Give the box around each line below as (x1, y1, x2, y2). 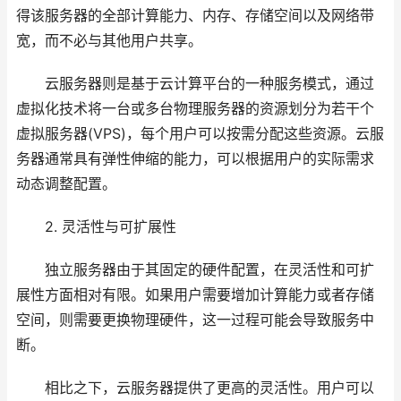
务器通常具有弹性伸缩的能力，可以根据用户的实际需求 (16, 150, 374, 167)
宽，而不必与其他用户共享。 (16, 32, 202, 49)
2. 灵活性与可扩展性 (16, 218, 176, 235)
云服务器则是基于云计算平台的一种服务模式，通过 (16, 75, 374, 92)
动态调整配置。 (16, 175, 116, 192)
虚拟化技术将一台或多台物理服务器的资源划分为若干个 (16, 100, 374, 117)
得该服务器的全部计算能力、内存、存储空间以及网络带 (16, 7, 374, 24)
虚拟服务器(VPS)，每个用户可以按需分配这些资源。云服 (16, 125, 384, 142)
